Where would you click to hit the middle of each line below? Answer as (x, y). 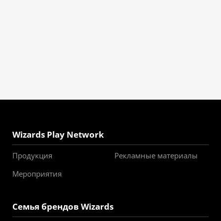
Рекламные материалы (156, 155)
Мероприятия (37, 174)
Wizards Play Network (58, 134)
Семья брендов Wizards (63, 206)
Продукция (32, 155)
